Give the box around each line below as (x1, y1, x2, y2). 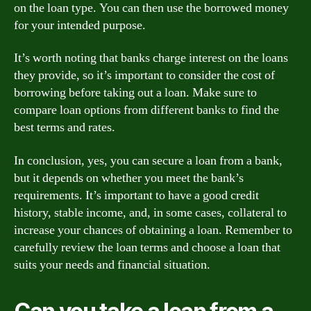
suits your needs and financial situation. (14, 256, 210, 273)
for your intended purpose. (14, 17, 146, 33)
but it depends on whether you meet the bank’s (14, 169, 244, 186)
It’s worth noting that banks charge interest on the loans (14, 50, 288, 66)
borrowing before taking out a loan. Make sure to (14, 85, 257, 101)
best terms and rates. (14, 119, 115, 135)
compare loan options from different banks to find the (14, 102, 279, 118)
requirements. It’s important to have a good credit (14, 187, 259, 203)
